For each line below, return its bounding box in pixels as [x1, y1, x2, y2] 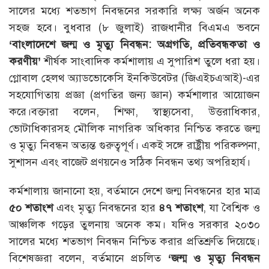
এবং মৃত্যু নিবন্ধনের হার [53, 201, 159, 215]
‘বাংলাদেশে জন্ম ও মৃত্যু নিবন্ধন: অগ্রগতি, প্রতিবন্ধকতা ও [9, 38, 260, 52]
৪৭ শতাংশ [159, 201, 203, 215]
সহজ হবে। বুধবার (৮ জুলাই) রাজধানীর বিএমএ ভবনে [9, 21, 260, 35]
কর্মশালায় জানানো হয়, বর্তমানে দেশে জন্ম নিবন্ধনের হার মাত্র [9, 184, 260, 198]
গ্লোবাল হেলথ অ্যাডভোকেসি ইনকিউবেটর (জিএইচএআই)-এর [9, 71, 260, 85]
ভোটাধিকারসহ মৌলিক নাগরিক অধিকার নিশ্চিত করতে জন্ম [9, 122, 260, 136]
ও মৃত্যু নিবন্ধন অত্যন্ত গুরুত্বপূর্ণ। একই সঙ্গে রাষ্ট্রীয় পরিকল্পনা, [9, 139, 260, 153]
